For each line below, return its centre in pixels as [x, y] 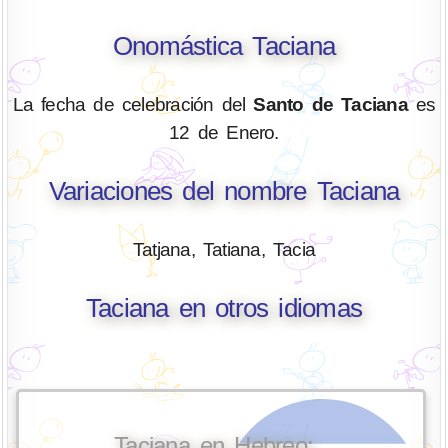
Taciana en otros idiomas [224, 308]
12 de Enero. [224, 132]
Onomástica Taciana [224, 45]
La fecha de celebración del [133, 104]
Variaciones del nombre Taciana [224, 191]
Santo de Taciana [330, 104]
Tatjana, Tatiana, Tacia [224, 249]
